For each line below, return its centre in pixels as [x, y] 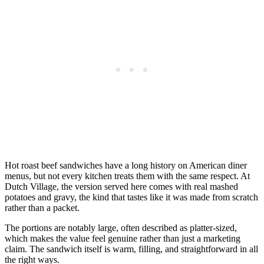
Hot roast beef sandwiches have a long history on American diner [126, 165]
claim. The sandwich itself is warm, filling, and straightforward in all [131, 249]
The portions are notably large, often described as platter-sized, [121, 227]
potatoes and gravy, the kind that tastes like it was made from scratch [131, 197]
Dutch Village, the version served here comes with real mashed [121, 186]
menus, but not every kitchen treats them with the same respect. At [127, 176]
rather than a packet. [42, 207]
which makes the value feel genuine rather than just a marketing [123, 238]
